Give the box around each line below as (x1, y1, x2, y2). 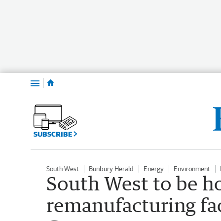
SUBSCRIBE (34, 129, 74, 138)
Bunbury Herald (89, 164, 134, 173)
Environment (174, 164, 210, 173)
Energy (144, 164, 164, 173)
